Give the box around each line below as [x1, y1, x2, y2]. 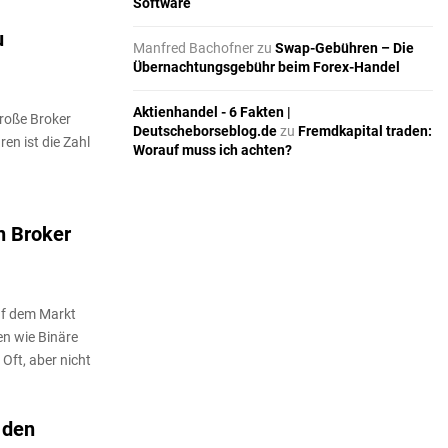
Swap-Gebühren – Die [275, 40, 414, 57]
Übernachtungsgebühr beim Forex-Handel [133, 59, 400, 76]
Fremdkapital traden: [298, 123, 432, 140]
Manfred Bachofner [133, 40, 254, 57]
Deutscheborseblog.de [133, 123, 277, 140]
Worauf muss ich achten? [133, 142, 292, 159]
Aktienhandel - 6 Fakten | [133, 104, 291, 121]
